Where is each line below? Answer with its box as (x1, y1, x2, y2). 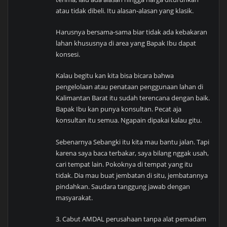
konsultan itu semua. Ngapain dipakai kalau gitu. (56, 116, 202, 125)
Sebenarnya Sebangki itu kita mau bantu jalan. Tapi (56, 137, 210, 146)
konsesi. (56, 50, 81, 59)
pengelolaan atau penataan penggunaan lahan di (56, 82, 204, 92)
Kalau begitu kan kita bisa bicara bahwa (56, 71, 174, 81)
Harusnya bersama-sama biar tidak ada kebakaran (56, 27, 208, 36)
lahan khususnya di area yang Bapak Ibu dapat (56, 39, 197, 48)
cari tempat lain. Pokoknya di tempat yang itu (56, 159, 193, 169)
